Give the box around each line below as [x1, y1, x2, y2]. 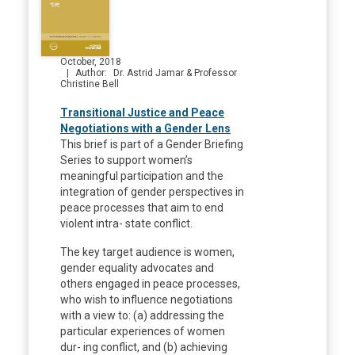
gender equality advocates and [60, 261, 214, 275]
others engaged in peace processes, [60, 277, 240, 291]
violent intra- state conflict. [60, 217, 193, 231]
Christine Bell [60, 78, 119, 90]
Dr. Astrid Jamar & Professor [113, 67, 237, 79]
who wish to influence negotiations [60, 293, 233, 307]
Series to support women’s [60, 154, 193, 167]
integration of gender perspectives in [60, 185, 244, 199]
